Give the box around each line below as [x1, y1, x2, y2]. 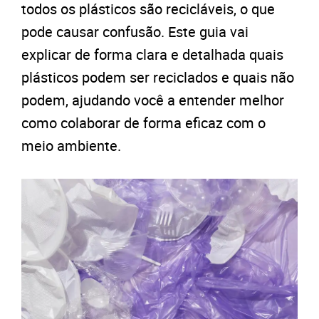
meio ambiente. [21, 136, 121, 155]
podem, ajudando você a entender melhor [21, 90, 284, 110]
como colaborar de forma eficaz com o [21, 113, 266, 132]
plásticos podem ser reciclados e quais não [21, 68, 294, 87]
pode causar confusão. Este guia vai [21, 22, 249, 41]
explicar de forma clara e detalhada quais [21, 45, 283, 64]
